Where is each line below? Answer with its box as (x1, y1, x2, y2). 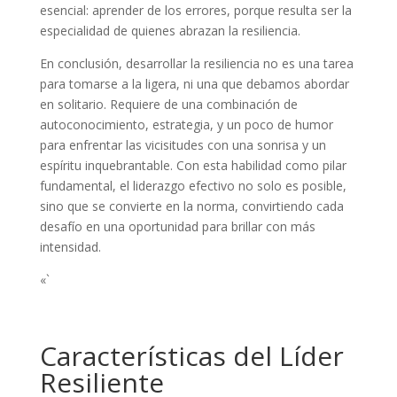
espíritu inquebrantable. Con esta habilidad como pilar (39, 157, 346, 175)
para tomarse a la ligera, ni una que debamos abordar (39, 75, 349, 93)
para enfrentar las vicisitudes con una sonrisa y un (39, 136, 326, 154)
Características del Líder (39, 338, 344, 375)
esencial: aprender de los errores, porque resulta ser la (39, 2, 352, 19)
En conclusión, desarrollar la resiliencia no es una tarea (39, 55, 354, 73)
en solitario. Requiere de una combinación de (39, 96, 298, 113)
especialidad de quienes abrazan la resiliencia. (39, 22, 300, 40)
